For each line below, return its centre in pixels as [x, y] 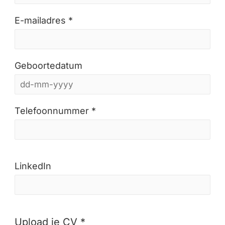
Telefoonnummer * [55, 111]
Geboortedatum [48, 66]
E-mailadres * [44, 20]
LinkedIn [33, 166]
